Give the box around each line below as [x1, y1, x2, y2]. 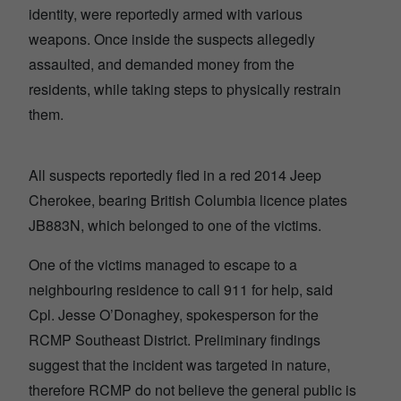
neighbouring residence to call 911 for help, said [29, 279, 333, 301]
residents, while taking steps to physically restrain [29, 79, 341, 100]
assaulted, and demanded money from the [29, 54, 294, 75]
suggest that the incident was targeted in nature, [29, 354, 330, 376]
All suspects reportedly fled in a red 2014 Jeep [29, 165, 321, 186]
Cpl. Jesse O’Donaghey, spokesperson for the [29, 304, 319, 326]
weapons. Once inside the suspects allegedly [29, 29, 315, 50]
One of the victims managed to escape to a [29, 254, 297, 276]
